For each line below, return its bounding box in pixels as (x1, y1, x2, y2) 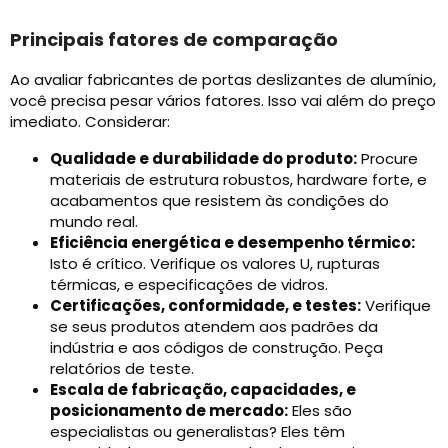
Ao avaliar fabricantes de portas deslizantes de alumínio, (10, 69, 436, 91)
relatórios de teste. (50, 358, 194, 380)
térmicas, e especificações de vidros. (50, 274, 328, 296)
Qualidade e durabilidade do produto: (50, 148, 357, 170)
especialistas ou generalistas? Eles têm (50, 421, 345, 443)
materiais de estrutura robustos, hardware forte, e (50, 169, 427, 191)
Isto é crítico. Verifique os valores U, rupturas (50, 253, 380, 275)
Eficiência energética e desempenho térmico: (50, 232, 415, 254)
